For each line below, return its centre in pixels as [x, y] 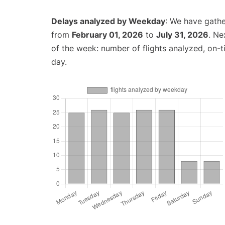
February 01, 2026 [107, 35]
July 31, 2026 [182, 35]
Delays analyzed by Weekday [108, 21]
